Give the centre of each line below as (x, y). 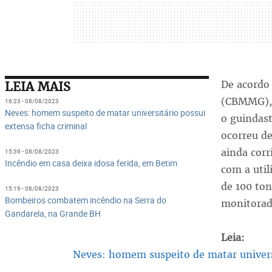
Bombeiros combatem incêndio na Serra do (85, 200)
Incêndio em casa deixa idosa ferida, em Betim (91, 163)
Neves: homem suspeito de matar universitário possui (105, 113)
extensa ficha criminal (46, 126)
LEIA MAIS (37, 87)
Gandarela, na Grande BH (53, 214)
